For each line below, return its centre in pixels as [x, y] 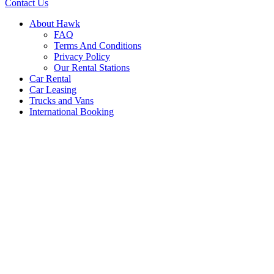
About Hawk [55, 24]
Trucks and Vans [61, 101]
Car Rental [50, 79]
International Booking [72, 112]
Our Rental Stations [92, 68]
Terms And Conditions [98, 46]
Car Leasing [53, 90]
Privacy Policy [82, 57]
